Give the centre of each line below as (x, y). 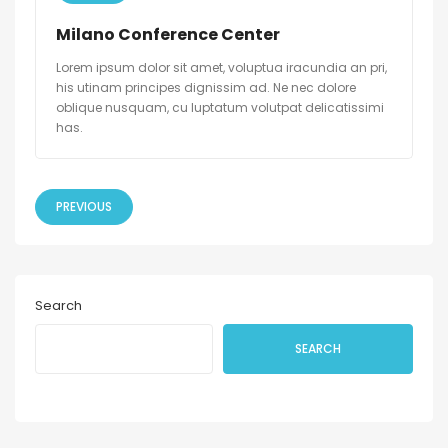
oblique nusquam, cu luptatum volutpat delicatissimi (220, 107)
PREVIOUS (84, 206)
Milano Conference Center (168, 34)
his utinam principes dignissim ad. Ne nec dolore (206, 87)
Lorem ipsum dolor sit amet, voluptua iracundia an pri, (221, 67)
